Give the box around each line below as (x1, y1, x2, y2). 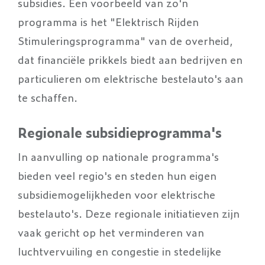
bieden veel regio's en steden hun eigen (18, 167, 216, 183)
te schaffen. (18, 89, 77, 105)
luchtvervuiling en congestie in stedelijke (18, 243, 221, 258)
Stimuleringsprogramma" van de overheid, (18, 33, 233, 48)
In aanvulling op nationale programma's (18, 148, 219, 164)
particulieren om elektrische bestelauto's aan (18, 70, 243, 86)
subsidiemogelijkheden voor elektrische (18, 186, 215, 202)
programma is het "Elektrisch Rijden (18, 14, 199, 29)
